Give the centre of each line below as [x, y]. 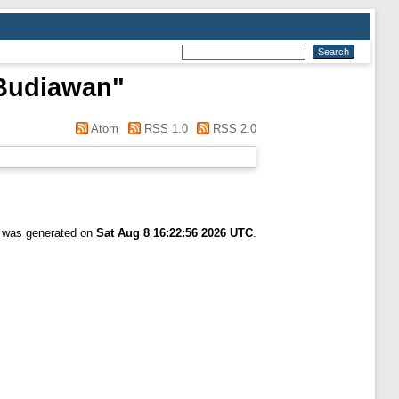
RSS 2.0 [233, 129]
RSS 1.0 [164, 129]
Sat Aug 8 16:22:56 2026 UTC [175, 233]
